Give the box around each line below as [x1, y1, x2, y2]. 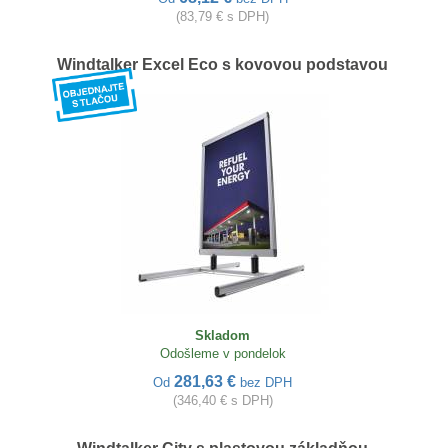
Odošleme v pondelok [159, 346, 286, 361]
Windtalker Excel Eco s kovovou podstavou [57, 56, 388, 73]
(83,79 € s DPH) [176, 9, 269, 24]
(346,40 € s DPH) [172, 393, 273, 408]
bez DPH [240, 375, 292, 390]
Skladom [195, 328, 250, 343]
